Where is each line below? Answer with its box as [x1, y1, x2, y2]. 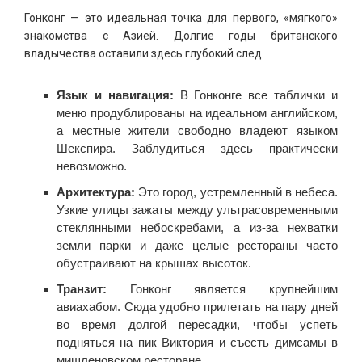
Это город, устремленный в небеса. [135, 184, 338, 199]
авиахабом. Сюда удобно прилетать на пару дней [57, 299, 338, 314]
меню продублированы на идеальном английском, [57, 105, 338, 120]
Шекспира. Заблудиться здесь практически [57, 141, 338, 155]
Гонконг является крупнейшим [107, 281, 338, 296]
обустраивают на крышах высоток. [57, 255, 251, 270]
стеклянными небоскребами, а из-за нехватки [57, 220, 338, 234]
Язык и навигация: [57, 87, 174, 102]
